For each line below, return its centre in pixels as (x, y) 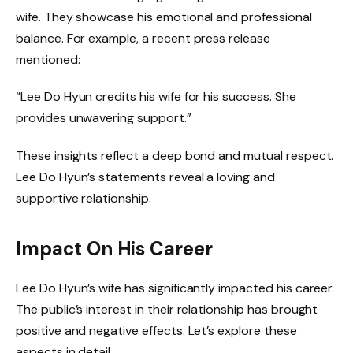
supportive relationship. (84, 199)
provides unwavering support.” (104, 118)
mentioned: (48, 59)
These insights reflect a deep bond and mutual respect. (175, 156)
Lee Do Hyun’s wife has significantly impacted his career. (175, 288)
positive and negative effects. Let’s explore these (156, 330)
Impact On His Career (115, 248)
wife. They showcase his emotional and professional (164, 17)
